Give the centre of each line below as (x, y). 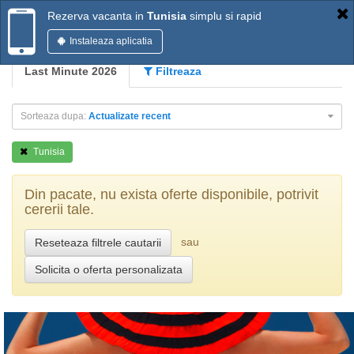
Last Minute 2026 (71, 71)
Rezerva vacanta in (97, 16)
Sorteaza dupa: (55, 116)
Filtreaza (177, 71)
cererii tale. (59, 209)
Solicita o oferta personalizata (109, 269)
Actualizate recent (130, 116)
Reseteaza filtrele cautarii (98, 243)
